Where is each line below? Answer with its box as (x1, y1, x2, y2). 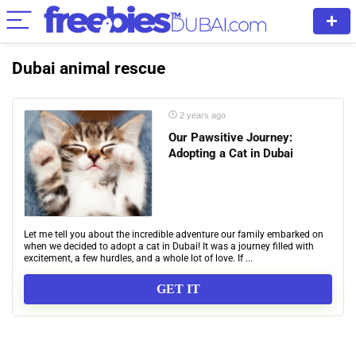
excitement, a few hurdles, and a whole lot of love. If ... (24, 253, 253, 264)
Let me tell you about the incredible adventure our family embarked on (24, 229, 323, 240)
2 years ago (177, 110, 226, 120)
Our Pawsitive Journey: (168, 130, 292, 145)
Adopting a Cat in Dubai (168, 146, 293, 161)
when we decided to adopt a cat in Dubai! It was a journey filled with (24, 241, 314, 252)
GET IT (156, 282, 200, 296)
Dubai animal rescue (12, 59, 165, 78)
